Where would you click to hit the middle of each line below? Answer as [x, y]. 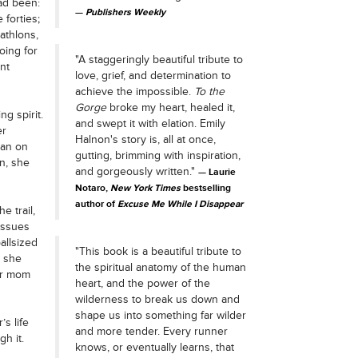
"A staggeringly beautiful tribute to [159, 60]
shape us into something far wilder [160, 315]
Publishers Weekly [125, 12]
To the [209, 91]
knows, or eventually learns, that [154, 347]
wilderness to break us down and [157, 299]
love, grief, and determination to [153, 76]
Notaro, [92, 188]
